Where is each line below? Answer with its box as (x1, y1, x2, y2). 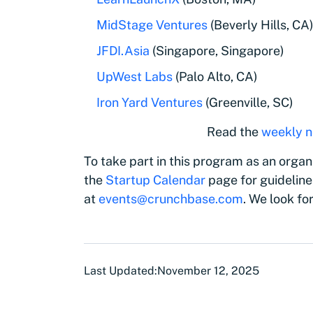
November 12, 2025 (157, 264, 259, 277)
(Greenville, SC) (203, 95, 293, 110)
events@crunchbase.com (99, 191, 243, 206)
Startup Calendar (105, 173, 205, 187)
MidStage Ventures (96, 17, 208, 32)
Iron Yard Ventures (96, 95, 203, 110)
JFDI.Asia (96, 43, 150, 58)
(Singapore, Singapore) (150, 43, 284, 58)
